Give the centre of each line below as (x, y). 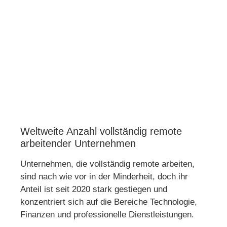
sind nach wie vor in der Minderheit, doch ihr (104, 177)
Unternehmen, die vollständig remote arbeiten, (107, 164)
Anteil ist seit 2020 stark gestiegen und (94, 190)
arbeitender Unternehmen (78, 144)
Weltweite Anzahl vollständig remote (101, 131)
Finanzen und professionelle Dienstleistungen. (108, 215)
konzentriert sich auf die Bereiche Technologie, (109, 202)
